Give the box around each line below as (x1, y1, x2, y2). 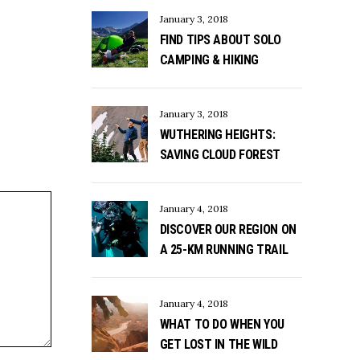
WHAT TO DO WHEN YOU (159, 316, 284, 332)
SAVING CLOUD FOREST (159, 146, 280, 162)
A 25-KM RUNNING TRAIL (159, 241, 288, 257)
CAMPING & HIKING (159, 51, 260, 67)
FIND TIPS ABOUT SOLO (159, 31, 281, 47)
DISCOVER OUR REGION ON (159, 221, 297, 237)
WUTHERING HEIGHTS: (159, 126, 276, 142)
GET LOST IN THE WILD (159, 336, 278, 352)
